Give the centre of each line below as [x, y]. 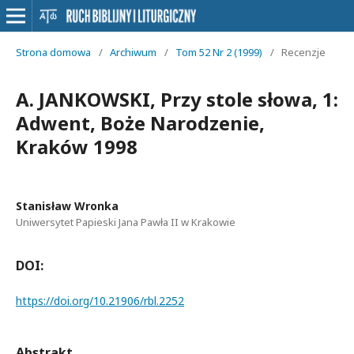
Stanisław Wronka [67, 206]
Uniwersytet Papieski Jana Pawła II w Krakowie [126, 222]
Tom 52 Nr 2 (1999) [219, 52]
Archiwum [133, 52]
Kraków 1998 [77, 147]
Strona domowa [53, 52]
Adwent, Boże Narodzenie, [140, 123]
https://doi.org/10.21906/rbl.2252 [100, 301]
